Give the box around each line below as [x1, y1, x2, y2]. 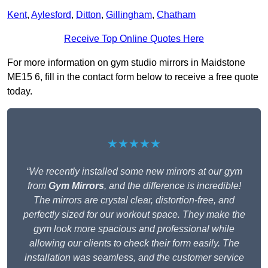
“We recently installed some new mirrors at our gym [26, 166, 242, 177]
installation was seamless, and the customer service [24, 252, 244, 263]
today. [7, 86, 32, 97]
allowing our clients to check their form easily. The [29, 238, 239, 249]
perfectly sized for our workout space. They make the [23, 209, 245, 220]
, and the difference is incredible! [103, 181, 241, 191]
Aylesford [31, 10, 71, 20]
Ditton [76, 10, 101, 20]
